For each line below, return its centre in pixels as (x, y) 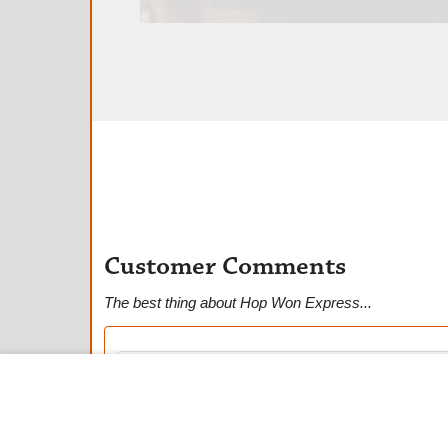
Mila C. (151, 375)
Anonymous (167, 433)
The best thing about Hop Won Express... (238, 302)
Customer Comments (225, 267)
